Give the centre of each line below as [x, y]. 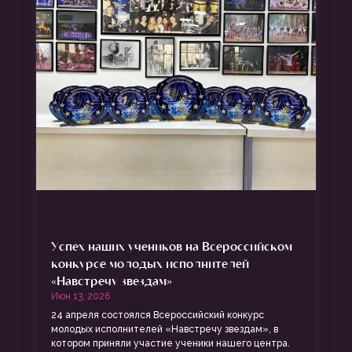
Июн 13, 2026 [80, 297]
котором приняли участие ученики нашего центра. [170, 344]
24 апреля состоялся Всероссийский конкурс [157, 315]
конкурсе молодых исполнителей [150, 263]
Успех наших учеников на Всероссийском [171, 246]
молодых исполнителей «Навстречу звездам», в [164, 330]
